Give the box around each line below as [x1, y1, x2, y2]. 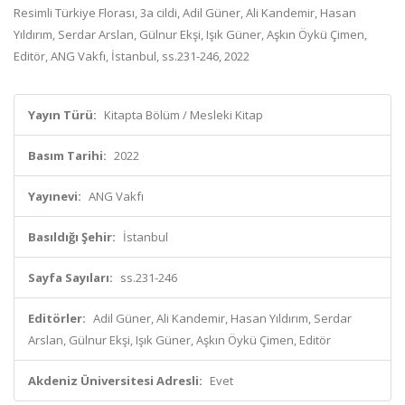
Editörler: [28, 310, 86, 326]
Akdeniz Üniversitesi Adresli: [28, 372, 202, 389]
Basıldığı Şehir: [28, 229, 116, 245]
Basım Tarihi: [28, 147, 107, 164]
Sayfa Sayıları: [28, 269, 113, 286]
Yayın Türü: [28, 107, 97, 123]
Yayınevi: [28, 188, 81, 204]
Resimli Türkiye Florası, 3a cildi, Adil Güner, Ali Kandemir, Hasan [14, 5, 356, 21]
